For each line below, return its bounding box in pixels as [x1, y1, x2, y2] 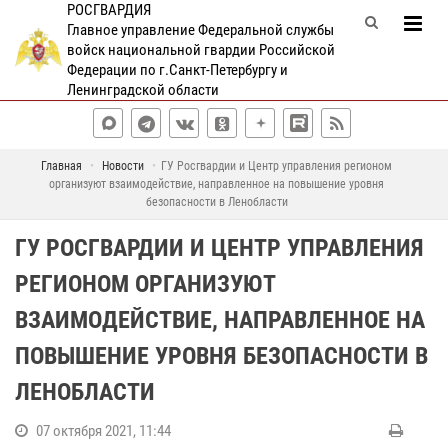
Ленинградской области [66, 81, 219, 99]
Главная [41, 159, 82, 173]
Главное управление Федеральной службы [66, 21, 334, 39]
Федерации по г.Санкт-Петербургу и [66, 61, 288, 79]
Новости [102, 159, 144, 173]
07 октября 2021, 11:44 [36, 422, 171, 440]
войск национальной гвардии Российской [66, 41, 335, 59]
